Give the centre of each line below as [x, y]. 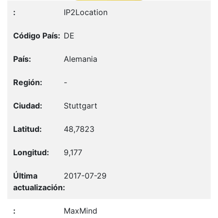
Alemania [81, 59]
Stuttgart [81, 105]
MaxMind [81, 210]
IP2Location [86, 12]
